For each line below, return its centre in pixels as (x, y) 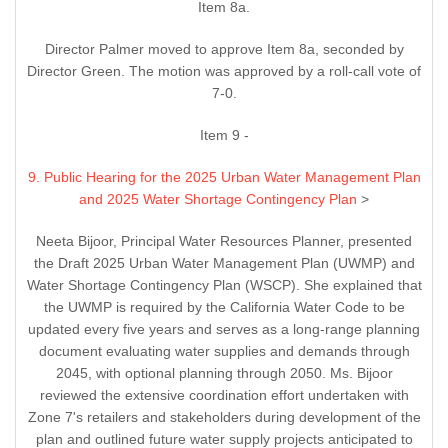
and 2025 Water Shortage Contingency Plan (220, 199)
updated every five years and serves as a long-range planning (224, 329)
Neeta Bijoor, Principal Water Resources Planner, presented (224, 241)
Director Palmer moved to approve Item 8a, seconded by (224, 49)
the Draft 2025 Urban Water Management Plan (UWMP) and (224, 263)
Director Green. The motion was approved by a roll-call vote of (224, 71)
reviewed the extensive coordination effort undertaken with (224, 395)
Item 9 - (224, 135)
